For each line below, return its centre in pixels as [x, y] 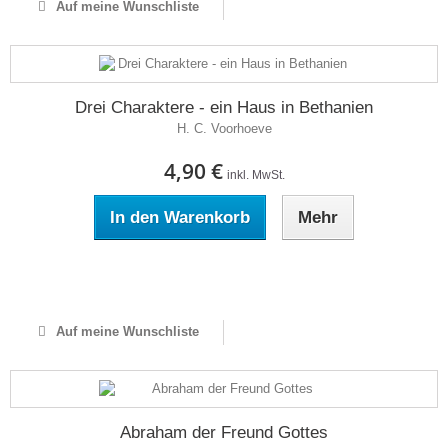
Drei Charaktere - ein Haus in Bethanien [224, 107]
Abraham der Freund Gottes [224, 432]
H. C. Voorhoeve [224, 128]
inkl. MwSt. [255, 175]
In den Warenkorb [180, 217]
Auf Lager [224, 275]
